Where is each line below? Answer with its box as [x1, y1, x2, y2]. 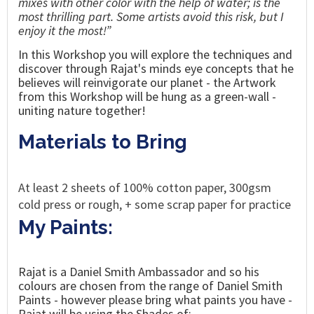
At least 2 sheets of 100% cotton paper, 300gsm [18, 179, 271, 196]
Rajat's [110, 60, 146, 76]
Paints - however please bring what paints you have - [18, 291, 292, 308]
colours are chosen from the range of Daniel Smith [18, 277, 282, 294]
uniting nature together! [18, 102, 146, 118]
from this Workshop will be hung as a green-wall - [18, 88, 276, 104]
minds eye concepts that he [146, 60, 294, 76]
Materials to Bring [18, 130, 187, 153]
